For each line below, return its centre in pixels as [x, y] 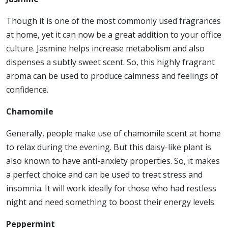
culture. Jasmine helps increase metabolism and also [105, 48]
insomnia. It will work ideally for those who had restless [111, 188]
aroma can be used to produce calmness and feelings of [112, 76]
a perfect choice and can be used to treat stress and [104, 174]
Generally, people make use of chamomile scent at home [113, 133]
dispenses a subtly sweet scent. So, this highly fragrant [110, 62]
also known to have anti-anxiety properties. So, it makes [113, 161]
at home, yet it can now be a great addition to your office [114, 34]
